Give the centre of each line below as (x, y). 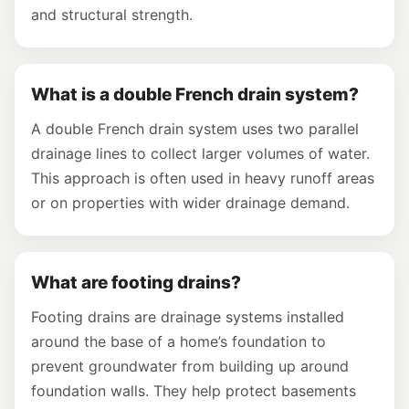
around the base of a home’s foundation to (178, 341)
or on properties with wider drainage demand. (190, 202)
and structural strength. (112, 14)
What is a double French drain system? (195, 94)
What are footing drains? (136, 282)
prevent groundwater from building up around (190, 366)
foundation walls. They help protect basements (194, 390)
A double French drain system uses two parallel (195, 128)
